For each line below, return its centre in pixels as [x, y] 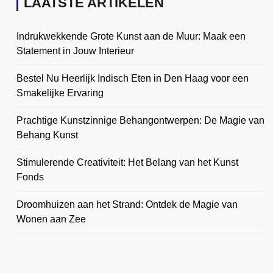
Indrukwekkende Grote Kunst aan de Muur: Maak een [131, 36]
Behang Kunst [47, 135]
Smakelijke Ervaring [60, 93]
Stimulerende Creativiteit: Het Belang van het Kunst [127, 162]
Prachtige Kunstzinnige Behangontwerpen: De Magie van [140, 120]
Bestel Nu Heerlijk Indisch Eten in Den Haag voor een [133, 78]
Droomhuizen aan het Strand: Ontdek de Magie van [127, 204]
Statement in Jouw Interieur [75, 51]
